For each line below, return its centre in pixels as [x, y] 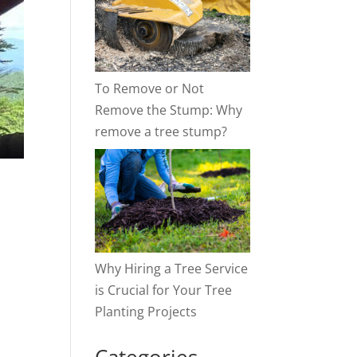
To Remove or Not [150, 88]
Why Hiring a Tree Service [172, 269]
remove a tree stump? [161, 131]
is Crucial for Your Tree [164, 290]
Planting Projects [146, 312]
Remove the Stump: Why [169, 110]
